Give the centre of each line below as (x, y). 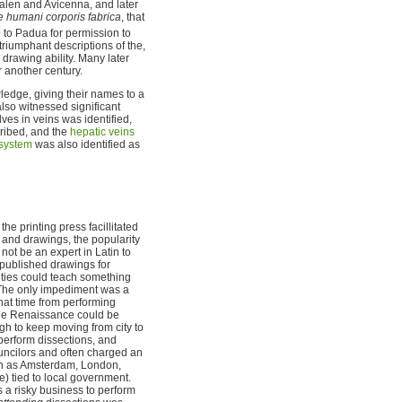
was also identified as (86, 144)
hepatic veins (102, 131)
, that (133, 17)
